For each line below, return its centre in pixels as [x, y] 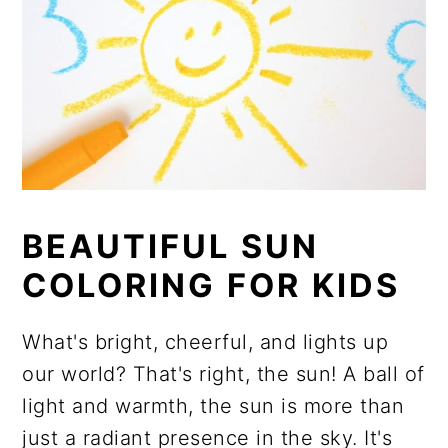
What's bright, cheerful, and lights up [205, 341]
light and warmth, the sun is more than [213, 405]
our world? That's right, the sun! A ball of [223, 373]
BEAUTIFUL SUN [171, 246]
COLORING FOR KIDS [211, 285]
